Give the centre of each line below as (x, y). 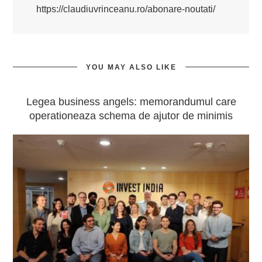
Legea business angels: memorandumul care (131, 102)
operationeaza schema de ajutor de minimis (131, 116)
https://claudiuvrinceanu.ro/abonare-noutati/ (126, 9)
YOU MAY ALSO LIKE (131, 67)
